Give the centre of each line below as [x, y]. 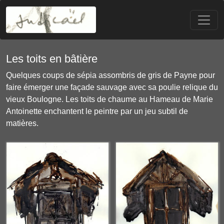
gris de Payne [172, 75]
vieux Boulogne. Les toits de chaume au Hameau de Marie [109, 99]
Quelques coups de [41, 75]
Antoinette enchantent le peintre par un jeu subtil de [97, 111]
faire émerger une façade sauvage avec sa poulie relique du [112, 87]
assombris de [122, 75]
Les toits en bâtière [52, 59]
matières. [22, 123]
